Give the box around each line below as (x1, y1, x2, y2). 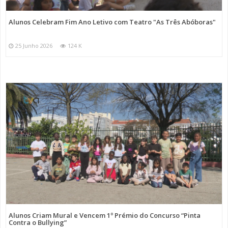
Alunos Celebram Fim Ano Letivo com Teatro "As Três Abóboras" (9, 17, 216, 26)
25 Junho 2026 (15, 41, 52, 49)
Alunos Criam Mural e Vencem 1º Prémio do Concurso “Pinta (9, 211, 201, 220)
